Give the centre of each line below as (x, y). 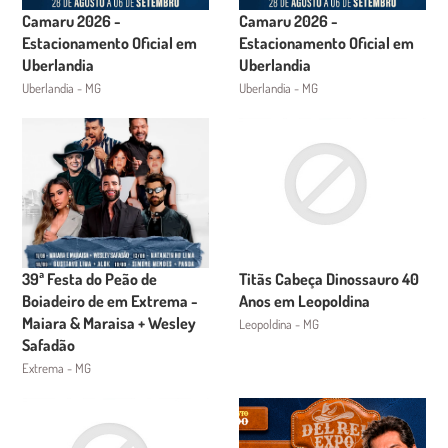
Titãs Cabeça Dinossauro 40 (329, 279)
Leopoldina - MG (279, 324)
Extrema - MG (57, 368)
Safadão (49, 345)
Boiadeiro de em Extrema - (110, 301)
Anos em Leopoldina (304, 301)
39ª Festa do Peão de (90, 279)
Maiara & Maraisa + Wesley (109, 323)
